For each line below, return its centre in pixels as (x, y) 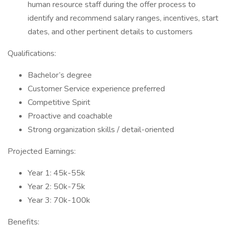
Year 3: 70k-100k (59, 200)
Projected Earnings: (42, 151)
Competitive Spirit (59, 102)
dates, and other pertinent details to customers (110, 32)
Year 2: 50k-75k (56, 187)
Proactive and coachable (70, 116)
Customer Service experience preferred (96, 89)
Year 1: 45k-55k (56, 173)
